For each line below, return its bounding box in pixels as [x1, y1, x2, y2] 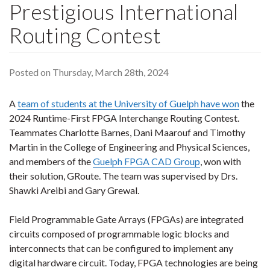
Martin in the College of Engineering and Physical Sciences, [9, 141, 250, 152]
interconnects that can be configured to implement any [9, 242, 233, 254]
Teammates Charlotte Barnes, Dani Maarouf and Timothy [9, 127, 245, 138]
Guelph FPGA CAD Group [93, 155, 200, 167]
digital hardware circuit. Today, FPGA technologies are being [9, 257, 258, 268]
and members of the [9, 155, 93, 167]
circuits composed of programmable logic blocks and [9, 228, 229, 239]
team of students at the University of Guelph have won [17, 98, 239, 109]
